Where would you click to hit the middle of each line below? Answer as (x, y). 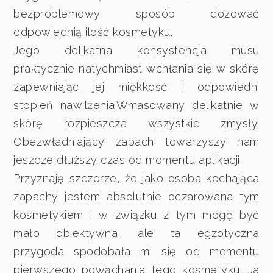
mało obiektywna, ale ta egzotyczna (136, 233)
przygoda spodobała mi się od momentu (136, 252)
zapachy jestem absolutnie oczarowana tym (136, 197)
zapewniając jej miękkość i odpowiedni (136, 87)
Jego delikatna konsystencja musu (136, 51)
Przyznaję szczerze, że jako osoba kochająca (136, 179)
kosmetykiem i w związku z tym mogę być (136, 215)
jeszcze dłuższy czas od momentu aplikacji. (128, 160)
